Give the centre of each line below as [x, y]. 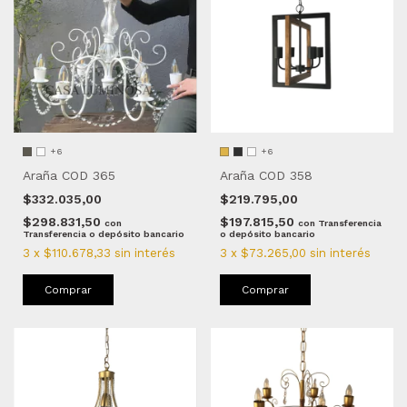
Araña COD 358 [266, 176]
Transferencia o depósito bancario [104, 234]
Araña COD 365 [69, 176]
